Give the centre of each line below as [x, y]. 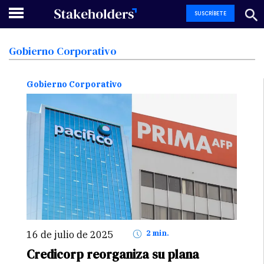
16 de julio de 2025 [73, 235]
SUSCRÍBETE [210, 13]
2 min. [159, 233]
